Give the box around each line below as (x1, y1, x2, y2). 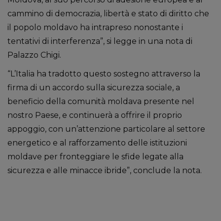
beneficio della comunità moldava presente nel (7, 97, 194, 106)
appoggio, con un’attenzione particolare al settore (7, 124, 205, 134)
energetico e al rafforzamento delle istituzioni (7, 138, 187, 147)
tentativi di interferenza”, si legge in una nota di (7, 37, 192, 46)
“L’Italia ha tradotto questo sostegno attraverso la (7, 69, 200, 78)
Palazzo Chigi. (7, 50, 61, 60)
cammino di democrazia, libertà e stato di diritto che (7, 9, 209, 18)
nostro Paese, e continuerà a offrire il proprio (7, 110, 182, 120)
